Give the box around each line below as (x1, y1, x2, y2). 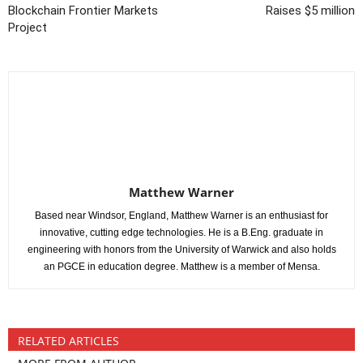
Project (8, 20, 47, 35)
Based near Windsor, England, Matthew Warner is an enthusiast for (35, 210, 328, 221)
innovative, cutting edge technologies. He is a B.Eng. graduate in (40, 227, 323, 238)
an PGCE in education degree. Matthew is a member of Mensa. (43, 261, 320, 272)
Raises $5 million (266, 3, 355, 18)
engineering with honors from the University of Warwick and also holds (27, 244, 336, 255)
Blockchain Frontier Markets (8, 3, 158, 18)
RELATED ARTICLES (18, 333, 119, 348)
